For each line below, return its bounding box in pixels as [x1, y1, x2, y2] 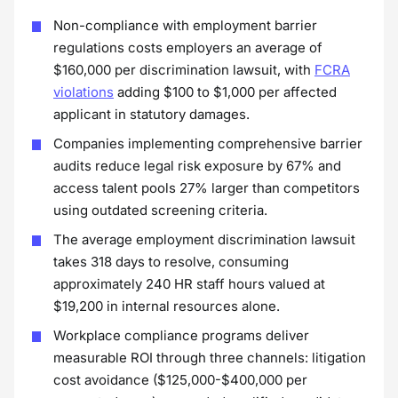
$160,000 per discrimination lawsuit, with [53, 61, 314, 78]
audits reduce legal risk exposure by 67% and [53, 157, 341, 174]
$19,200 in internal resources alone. [53, 298, 280, 314]
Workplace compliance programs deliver [53, 327, 309, 344]
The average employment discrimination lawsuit [53, 231, 355, 248]
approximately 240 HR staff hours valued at [53, 275, 325, 292]
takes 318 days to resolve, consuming [53, 253, 289, 270]
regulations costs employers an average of [53, 39, 322, 56]
